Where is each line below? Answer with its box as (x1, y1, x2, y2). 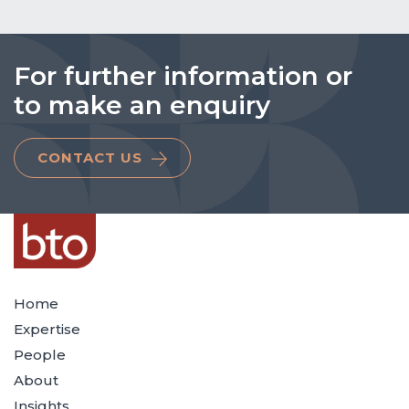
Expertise (14, 320, 80, 338)
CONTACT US (37, 149, 142, 167)
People (14, 345, 66, 363)
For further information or (14, 60, 352, 92)
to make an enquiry (14, 89, 270, 121)
